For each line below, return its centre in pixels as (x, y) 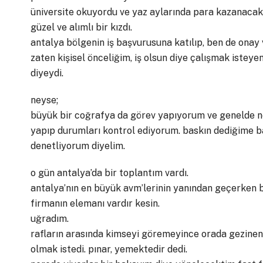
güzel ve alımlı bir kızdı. (81, 27)
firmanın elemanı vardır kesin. (95, 203)
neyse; (44, 100)
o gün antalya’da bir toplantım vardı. (109, 173)
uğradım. (50, 219)
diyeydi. (47, 73)
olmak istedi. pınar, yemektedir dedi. (109, 249)
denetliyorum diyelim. (78, 146)
